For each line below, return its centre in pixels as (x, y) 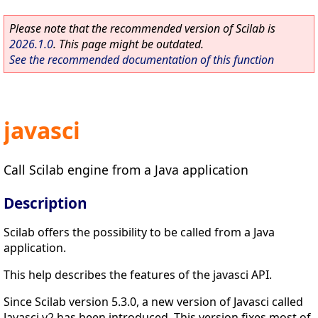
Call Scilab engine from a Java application (126, 169)
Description (45, 203)
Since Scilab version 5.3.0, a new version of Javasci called (153, 301)
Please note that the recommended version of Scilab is (142, 28)
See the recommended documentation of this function (142, 60)
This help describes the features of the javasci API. (138, 274)
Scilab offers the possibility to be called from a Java (139, 232)
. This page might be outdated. (128, 44)
